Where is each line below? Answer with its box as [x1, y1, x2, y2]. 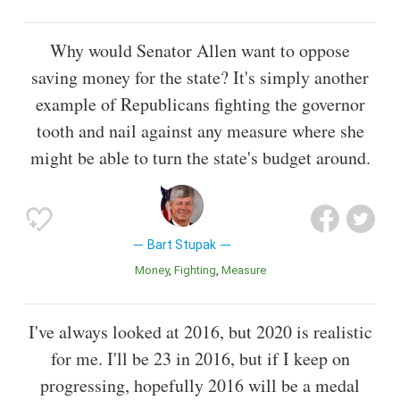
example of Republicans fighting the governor [35, 91, 365, 116]
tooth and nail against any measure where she [36, 118, 364, 143]
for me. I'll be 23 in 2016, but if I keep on [50, 346, 350, 371]
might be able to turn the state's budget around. [29, 145, 371, 170]
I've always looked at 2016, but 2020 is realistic [28, 320, 372, 345]
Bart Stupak [147, 237, 217, 252]
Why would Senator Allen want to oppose [50, 37, 350, 62]
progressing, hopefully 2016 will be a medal [40, 373, 360, 398]
